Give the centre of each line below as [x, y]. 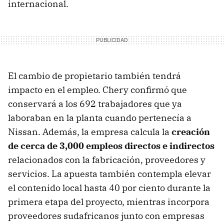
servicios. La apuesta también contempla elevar [109, 173]
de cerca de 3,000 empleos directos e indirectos [111, 145]
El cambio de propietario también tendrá [94, 75]
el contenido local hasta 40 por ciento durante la [109, 187]
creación [191, 131]
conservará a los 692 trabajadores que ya [95, 103]
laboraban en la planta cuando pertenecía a [100, 117]
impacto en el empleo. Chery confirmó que [97, 89]
